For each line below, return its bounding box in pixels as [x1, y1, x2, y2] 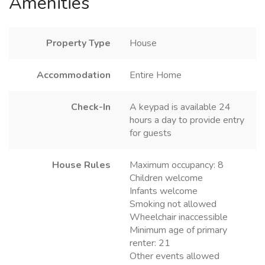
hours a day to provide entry [130, 114, 244, 127]
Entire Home [130, 69, 182, 82]
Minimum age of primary [130, 224, 227, 237]
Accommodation [37, 69, 111, 82]
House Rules [52, 159, 111, 172]
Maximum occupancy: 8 [130, 159, 224, 172]
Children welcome [130, 172, 203, 185]
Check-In [71, 101, 111, 114]
